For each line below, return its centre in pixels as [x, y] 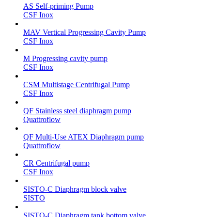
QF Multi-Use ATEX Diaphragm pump [84, 137]
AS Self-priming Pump [58, 6]
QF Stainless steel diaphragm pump [77, 110]
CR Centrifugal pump [56, 163]
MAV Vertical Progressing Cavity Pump [85, 32]
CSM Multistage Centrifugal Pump [77, 84]
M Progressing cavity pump [65, 58]
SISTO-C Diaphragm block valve [75, 189]
